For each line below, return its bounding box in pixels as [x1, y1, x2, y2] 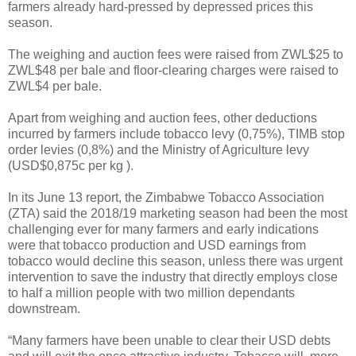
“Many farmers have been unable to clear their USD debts [8, 333, 331, 347]
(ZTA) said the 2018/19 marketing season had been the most [8, 206, 347, 220]
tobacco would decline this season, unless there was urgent [8, 253, 342, 268]
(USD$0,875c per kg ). [8, 158, 133, 172]
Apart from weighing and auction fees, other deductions [8, 110, 317, 125]
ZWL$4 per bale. [8, 79, 102, 93]
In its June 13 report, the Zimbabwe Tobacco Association [8, 190, 324, 204]
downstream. [8, 301, 80, 315]
